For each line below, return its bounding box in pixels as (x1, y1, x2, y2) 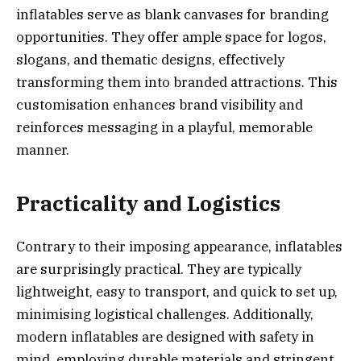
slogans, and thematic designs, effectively (16, 51, 284, 68)
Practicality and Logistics (16, 190, 280, 218)
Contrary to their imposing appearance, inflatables (16, 237, 342, 255)
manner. (16, 141, 69, 159)
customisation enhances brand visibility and (16, 96, 303, 114)
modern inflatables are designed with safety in (16, 327, 314, 346)
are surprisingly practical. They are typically (16, 259, 301, 278)
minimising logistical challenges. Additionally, (16, 305, 313, 323)
